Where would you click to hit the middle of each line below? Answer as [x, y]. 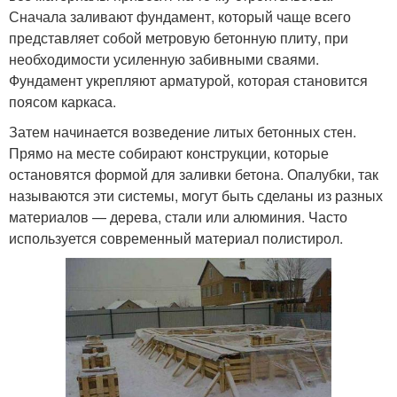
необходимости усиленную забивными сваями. [164, 59]
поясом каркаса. [62, 102]
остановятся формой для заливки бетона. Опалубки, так [194, 175]
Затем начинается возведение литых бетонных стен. [183, 132]
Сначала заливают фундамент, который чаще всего [180, 17]
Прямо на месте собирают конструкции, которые [169, 153]
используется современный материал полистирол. [176, 238]
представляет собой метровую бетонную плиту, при [179, 38]
